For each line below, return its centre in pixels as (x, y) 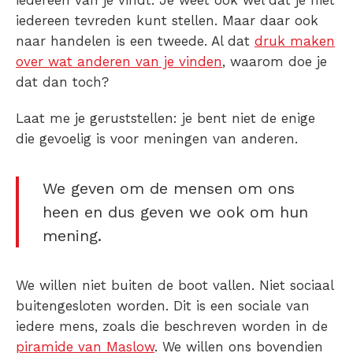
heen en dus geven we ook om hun (175, 212)
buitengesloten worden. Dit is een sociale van (163, 306)
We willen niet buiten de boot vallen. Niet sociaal (175, 286)
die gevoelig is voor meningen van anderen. (157, 139)
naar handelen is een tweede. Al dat (135, 41)
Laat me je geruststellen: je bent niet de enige (165, 119)
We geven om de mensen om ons (169, 189)
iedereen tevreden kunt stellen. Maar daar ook (167, 21)
